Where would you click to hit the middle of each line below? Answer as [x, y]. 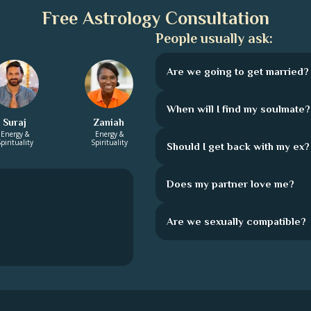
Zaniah [109, 122]
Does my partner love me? [230, 184]
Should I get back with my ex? [238, 146]
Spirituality [109, 142]
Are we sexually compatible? [236, 221]
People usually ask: [214, 38]
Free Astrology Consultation [155, 18]
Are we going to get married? [238, 71]
